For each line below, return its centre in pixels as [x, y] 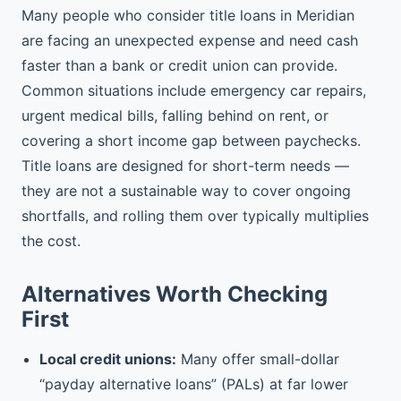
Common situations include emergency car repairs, [194, 90]
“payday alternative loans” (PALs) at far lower [194, 384]
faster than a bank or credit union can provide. [179, 65]
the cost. [51, 241]
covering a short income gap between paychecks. [191, 141]
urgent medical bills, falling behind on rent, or [175, 115]
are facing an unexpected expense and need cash [190, 40]
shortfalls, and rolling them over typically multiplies [195, 216]
